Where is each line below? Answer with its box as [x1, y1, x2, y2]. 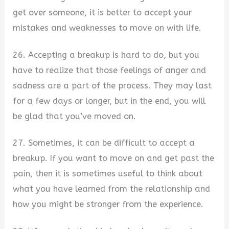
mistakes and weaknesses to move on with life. [13, 23, 202, 33]
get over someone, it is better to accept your [13, 8, 192, 17]
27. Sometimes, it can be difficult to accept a [13, 138, 195, 148]
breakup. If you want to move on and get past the [13, 153, 215, 164]
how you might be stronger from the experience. [13, 199, 204, 210]
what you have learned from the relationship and [13, 184, 211, 194]
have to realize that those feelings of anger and [13, 65, 207, 75]
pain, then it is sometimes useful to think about [13, 169, 203, 179]
